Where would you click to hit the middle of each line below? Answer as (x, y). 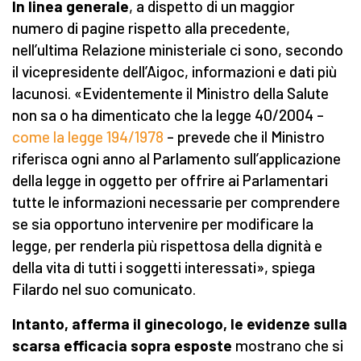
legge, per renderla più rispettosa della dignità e (167, 246)
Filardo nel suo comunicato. (104, 289)
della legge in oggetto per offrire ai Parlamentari (170, 180)
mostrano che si (288, 346)
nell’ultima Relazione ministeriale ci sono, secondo (178, 50)
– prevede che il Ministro (244, 137)
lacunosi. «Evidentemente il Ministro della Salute (170, 93)
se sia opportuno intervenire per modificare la (163, 224)
